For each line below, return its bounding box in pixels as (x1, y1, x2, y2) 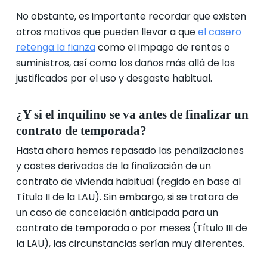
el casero (197, 25, 241, 39)
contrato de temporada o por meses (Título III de (15, 221, 247, 235)
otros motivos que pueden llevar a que (15, 25, 198, 39)
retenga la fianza (15, 41, 95, 54)
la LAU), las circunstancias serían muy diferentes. (15, 237, 244, 250)
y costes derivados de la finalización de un (15, 159, 211, 173)
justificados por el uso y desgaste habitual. (15, 72, 215, 85)
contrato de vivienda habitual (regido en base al (15, 175, 241, 188)
